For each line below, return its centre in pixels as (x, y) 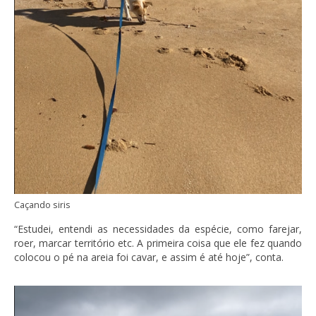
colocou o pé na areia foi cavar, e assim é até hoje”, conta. (150, 257)
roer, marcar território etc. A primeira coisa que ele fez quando (158, 243)
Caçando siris (42, 205)
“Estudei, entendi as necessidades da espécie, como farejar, (158, 229)
